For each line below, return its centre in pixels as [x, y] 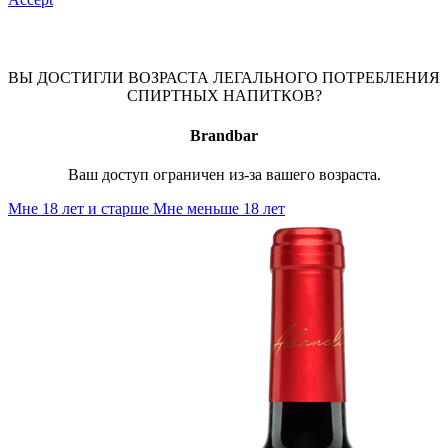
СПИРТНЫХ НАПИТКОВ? [224, 96]
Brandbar [224, 135]
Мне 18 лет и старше [80, 208]
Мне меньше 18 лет [219, 208]
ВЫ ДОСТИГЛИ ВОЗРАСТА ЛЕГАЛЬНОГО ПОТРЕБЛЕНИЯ [224, 78]
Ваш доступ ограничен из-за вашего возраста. [224, 174]
